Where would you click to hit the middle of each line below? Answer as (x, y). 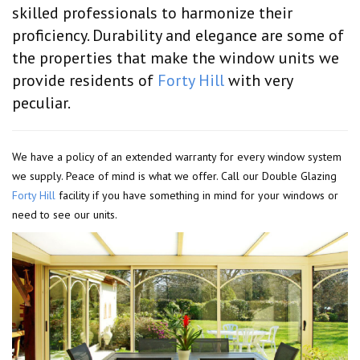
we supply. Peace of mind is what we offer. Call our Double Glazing (174, 176)
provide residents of (85, 80)
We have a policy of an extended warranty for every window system (177, 156)
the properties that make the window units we (176, 57)
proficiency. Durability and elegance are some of (178, 35)
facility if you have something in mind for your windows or (197, 195)
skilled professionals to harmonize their (152, 12)
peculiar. (41, 102)
